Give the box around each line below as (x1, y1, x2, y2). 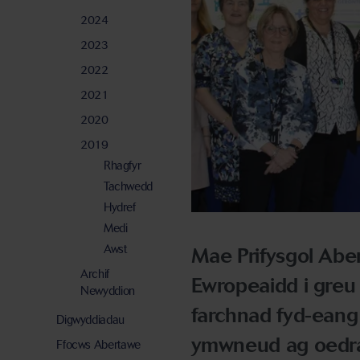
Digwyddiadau (56, 313, 125, 328)
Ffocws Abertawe (56, 337, 141, 353)
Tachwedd (103, 179, 153, 194)
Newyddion (80, 284, 135, 299)
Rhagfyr (103, 158, 141, 174)
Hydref (103, 200, 136, 215)
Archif (80, 267, 110, 282)
